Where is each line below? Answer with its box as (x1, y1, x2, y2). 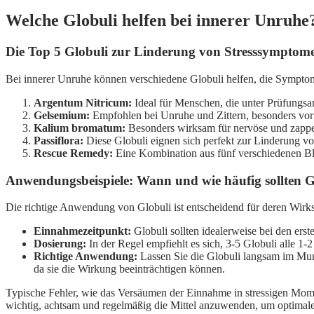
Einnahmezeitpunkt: (34, 225, 131, 238)
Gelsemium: (34, 109, 90, 121)
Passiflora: (34, 134, 83, 146)
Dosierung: (34, 238, 86, 250)
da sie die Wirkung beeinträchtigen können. (34, 263, 225, 275)
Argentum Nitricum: (34, 96, 132, 109)
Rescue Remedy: (34, 146, 113, 159)
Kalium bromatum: (34, 121, 125, 134)
